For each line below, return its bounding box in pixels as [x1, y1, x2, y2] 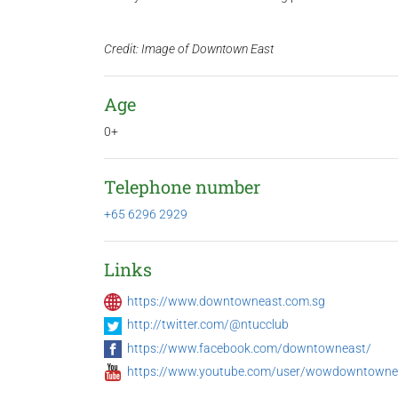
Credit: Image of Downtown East [104, 42, 274, 56]
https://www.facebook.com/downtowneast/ [127, 340, 371, 355]
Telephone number [104, 175, 260, 198]
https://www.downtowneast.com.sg [127, 294, 325, 308]
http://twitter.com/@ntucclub [127, 317, 289, 332]
